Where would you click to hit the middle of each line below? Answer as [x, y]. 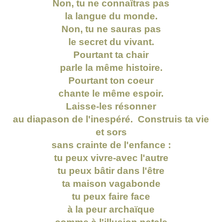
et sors [111, 132]
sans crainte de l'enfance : [111, 145]
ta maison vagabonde [111, 184]
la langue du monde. [111, 16]
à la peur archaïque [111, 210]
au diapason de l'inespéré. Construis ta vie [111, 119]
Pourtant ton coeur [111, 81]
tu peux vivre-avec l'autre [111, 158]
